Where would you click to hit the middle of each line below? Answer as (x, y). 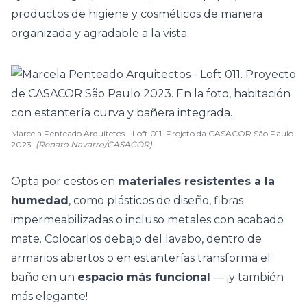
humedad (40, 200)
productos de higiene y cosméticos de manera (137, 14)
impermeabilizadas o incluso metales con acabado (147, 220)
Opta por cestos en (64, 181)
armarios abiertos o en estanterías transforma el (141, 258)
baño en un (44, 277)
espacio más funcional (144, 277)
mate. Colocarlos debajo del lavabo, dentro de (136, 239)
